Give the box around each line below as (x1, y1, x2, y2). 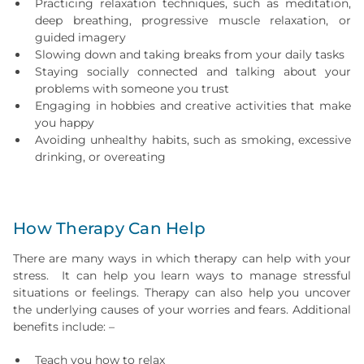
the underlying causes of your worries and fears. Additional (13, 302, 351, 317)
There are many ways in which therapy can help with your (13, 251, 351, 266)
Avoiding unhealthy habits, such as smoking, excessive (35, 132, 351, 147)
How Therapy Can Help (13, 219, 206, 238)
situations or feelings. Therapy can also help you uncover (13, 285, 351, 300)
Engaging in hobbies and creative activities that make (35, 98, 351, 113)
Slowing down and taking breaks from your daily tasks (35, 47, 344, 62)
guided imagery (35, 30, 126, 45)
